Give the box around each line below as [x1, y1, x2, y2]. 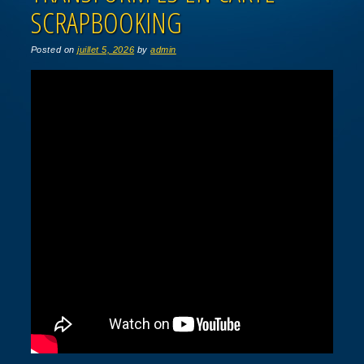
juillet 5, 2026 [77, 45, 135, 55]
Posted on [30, 45, 78, 55]
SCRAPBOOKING [30, 3, 182, 42]
